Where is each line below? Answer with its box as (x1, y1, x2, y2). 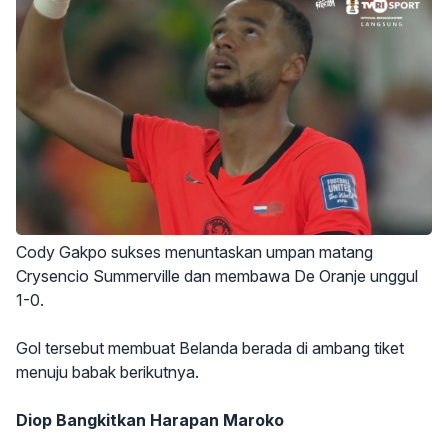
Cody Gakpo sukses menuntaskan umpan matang (16, 242, 373, 263)
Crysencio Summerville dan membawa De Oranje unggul (16, 266, 418, 287)
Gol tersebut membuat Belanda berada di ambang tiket (16, 338, 404, 359)
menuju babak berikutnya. (16, 362, 199, 383)
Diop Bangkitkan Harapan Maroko (16, 410, 284, 431)
